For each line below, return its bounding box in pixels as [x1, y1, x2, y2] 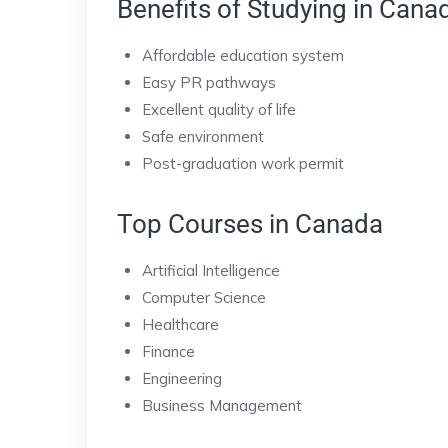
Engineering [142, 369, 222, 388]
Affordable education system [142, 46, 344, 65]
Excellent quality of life [142, 100, 296, 119]
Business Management [142, 396, 302, 415]
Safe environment [142, 127, 264, 146]
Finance [142, 342, 195, 361]
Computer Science [142, 288, 266, 307]
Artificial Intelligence [142, 261, 280, 280]
